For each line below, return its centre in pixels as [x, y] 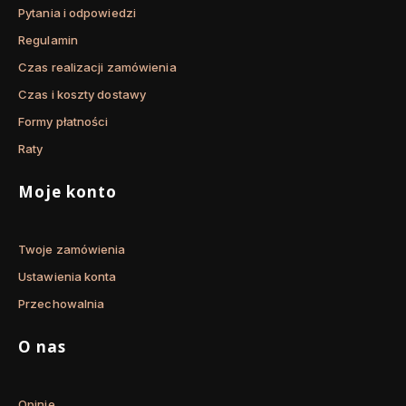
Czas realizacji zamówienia [97, 68]
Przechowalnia [62, 304]
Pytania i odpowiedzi [77, 13]
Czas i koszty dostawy [82, 95]
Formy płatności [63, 122]
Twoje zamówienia [72, 250]
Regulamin [48, 40]
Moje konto [68, 192]
